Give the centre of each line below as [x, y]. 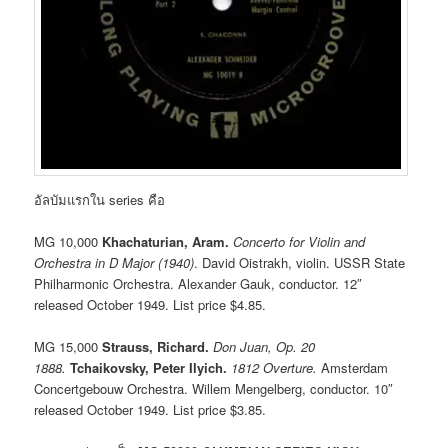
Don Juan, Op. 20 [264, 347]
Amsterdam [353, 368]
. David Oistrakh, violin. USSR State [300, 263]
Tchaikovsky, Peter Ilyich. [149, 368]
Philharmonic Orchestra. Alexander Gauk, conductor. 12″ [198, 284]
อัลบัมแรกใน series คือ [100, 200]
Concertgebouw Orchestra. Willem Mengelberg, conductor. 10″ [214, 389]
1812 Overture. [274, 368]
